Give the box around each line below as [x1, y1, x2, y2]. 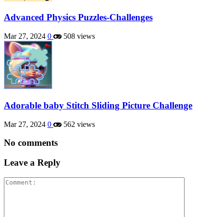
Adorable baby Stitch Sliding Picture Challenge [4, 100, 192, 110]
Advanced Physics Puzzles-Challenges [4, 12, 153, 23]
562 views [62, 120, 95, 128]
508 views [62, 32, 95, 41]
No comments [4, 138, 58, 148]
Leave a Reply [4, 157, 61, 168]
